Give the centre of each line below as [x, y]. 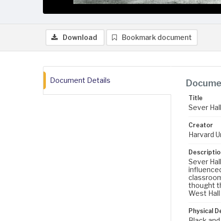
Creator [201, 125]
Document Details [80, 80]
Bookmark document [157, 37]
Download [80, 37]
